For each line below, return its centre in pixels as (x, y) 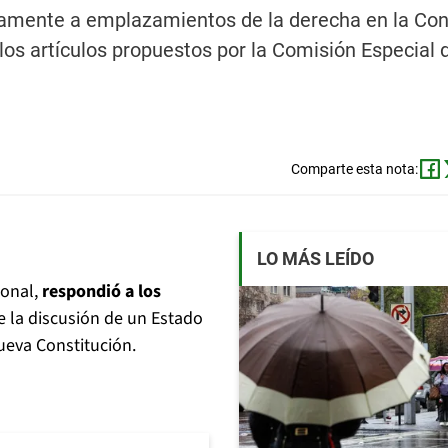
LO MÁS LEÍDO (315, 259)
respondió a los (101, 292)
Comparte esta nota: (354, 169)
